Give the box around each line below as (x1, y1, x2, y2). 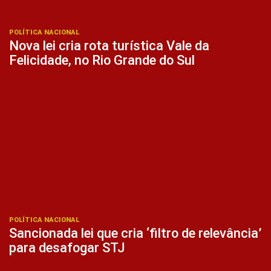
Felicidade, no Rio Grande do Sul (9, 52, 195, 68)
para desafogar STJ (9, 240, 125, 256)
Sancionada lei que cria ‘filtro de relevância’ (9, 226, 262, 241)
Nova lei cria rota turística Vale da (9, 38, 209, 53)
